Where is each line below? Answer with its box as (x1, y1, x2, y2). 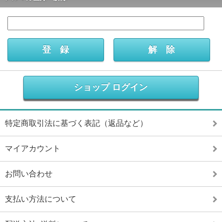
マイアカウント (5, 144, 60, 153)
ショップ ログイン (74, 82, 148, 93)
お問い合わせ (5, 169, 53, 178)
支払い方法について (5, 195, 76, 204)
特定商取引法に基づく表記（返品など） (5, 119, 148, 128)
